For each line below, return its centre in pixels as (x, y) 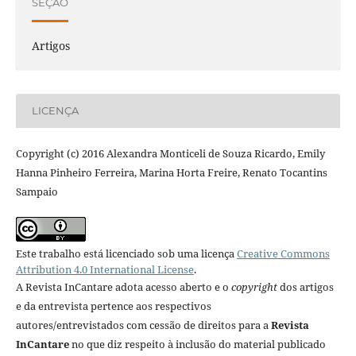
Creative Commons (283, 253)
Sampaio (37, 191)
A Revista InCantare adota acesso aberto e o (123, 286)
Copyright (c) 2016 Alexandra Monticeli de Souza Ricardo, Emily (170, 153)
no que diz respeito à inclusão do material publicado (197, 344)
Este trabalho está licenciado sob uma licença (126, 253)
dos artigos (305, 286)
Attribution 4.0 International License (104, 269)
